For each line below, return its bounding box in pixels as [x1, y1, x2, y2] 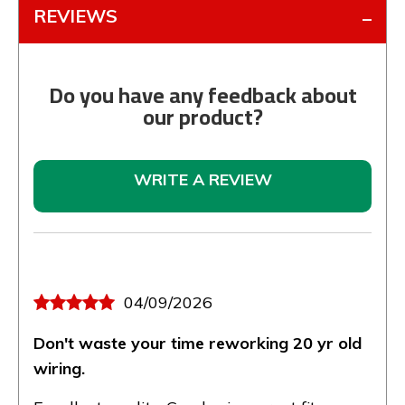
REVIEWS [33, 4, 118, 27]
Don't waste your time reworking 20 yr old [33, 332, 362, 353]
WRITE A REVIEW [133, 168, 272, 190]
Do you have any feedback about [48, 74, 357, 116]
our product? [142, 96, 263, 137]
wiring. [33, 357, 85, 379]
